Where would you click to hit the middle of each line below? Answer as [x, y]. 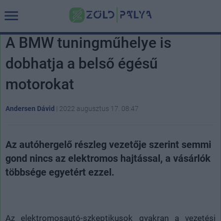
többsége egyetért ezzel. [60, 172]
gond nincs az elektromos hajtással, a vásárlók [108, 158]
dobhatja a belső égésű [82, 63]
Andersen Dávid [30, 109]
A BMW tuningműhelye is [88, 43]
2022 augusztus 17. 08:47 [99, 109]
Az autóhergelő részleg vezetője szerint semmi [108, 145]
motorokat [40, 84]
